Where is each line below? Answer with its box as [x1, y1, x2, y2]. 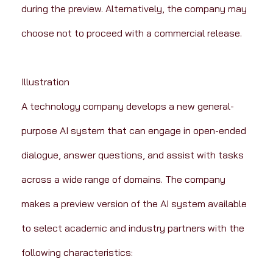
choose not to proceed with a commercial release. [21, 27, 242, 40]
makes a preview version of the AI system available [21, 197, 249, 210]
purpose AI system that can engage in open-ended [21, 124, 249, 137]
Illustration [21, 76, 69, 88]
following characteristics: [21, 246, 133, 259]
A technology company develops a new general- [21, 100, 234, 113]
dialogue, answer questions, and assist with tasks [21, 149, 246, 161]
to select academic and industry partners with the [21, 222, 247, 235]
